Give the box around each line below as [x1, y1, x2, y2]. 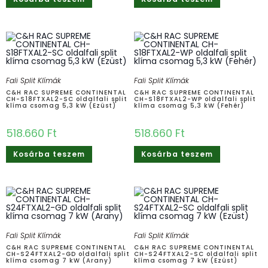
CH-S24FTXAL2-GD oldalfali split [6, 249, 130, 258]
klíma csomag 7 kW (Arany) [6, 255, 112, 265]
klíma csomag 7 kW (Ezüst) [134, 255, 237, 265]
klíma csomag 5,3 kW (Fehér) [134, 100, 244, 110]
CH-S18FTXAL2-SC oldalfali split [6, 94, 127, 103]
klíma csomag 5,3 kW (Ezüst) [6, 100, 116, 110]
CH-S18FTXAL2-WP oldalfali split [134, 94, 256, 103]
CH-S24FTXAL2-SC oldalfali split [134, 249, 258, 258]
